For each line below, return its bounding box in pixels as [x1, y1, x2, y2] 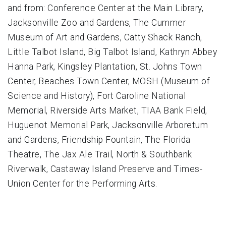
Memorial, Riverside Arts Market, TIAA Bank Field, [8, 105, 207, 116]
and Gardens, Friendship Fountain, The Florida [8, 134, 191, 145]
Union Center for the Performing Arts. [8, 178, 157, 189]
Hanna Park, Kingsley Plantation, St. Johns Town [8, 61, 202, 72]
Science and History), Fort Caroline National [8, 90, 186, 101]
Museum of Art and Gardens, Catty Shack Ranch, [8, 32, 202, 42]
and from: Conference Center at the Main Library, [8, 3, 203, 13]
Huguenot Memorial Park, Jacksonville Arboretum [8, 120, 208, 130]
